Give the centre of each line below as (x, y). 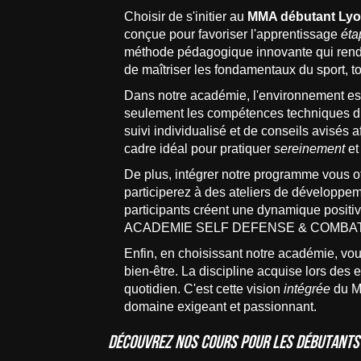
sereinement (310, 149)
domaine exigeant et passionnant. (221, 307)
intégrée (307, 289)
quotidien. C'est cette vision (204, 289)
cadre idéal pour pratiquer (199, 149)
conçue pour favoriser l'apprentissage (233, 34)
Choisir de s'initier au (186, 17)
